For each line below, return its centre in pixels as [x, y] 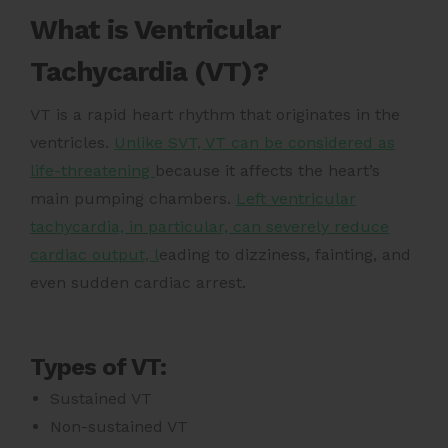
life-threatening [92, 170]
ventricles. [72, 142]
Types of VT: [98, 366]
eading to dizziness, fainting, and [285, 254]
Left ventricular [296, 198]
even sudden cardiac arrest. [138, 282]
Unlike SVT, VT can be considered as [254, 142]
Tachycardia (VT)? [149, 71]
